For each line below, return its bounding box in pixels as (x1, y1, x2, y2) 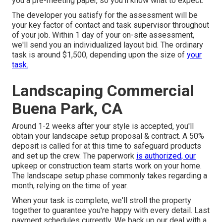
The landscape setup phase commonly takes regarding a (12, 171, 207, 181)
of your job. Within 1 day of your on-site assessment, (12, 30, 194, 40)
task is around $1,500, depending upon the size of (12, 50, 187, 60)
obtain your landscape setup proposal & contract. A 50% (12, 131, 204, 141)
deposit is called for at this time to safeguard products (12, 141, 201, 151)
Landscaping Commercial (12, 81, 194, 101)
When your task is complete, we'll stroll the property (12, 196, 191, 206)
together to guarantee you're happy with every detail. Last (12, 206, 210, 216)
